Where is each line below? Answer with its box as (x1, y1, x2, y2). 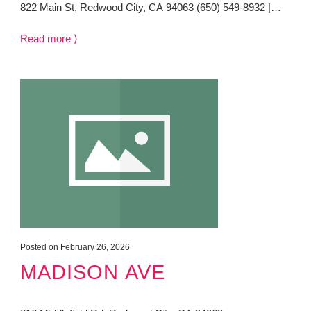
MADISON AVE (19, 260, 165, 284)
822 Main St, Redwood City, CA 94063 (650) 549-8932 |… (19, 1, 281, 14)
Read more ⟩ (19, 33, 78, 45)
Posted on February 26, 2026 (19, 242, 130, 253)
